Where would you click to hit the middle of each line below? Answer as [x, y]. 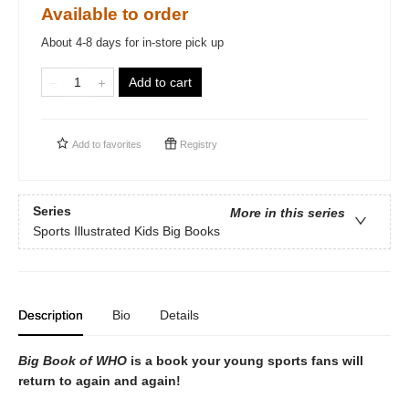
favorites [122, 145]
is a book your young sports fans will [245, 361]
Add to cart [160, 83]
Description [51, 315]
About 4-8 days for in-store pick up [132, 43]
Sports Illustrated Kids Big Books [126, 231]
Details [179, 315]
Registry [197, 145]
